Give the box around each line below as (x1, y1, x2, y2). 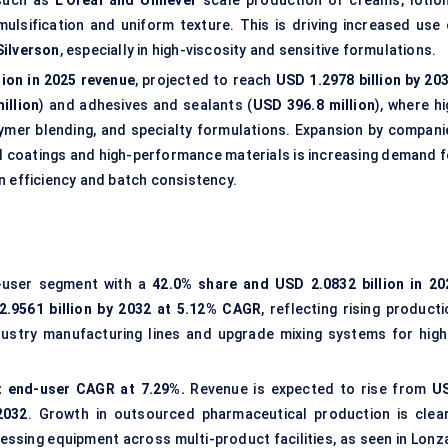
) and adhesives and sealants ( (39, 97, 253, 114)
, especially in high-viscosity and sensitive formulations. (59, 42, 437, 59)
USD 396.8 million (252, 97, 375, 114)
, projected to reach (135, 72, 276, 89)
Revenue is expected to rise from (184, 381, 432, 398)
